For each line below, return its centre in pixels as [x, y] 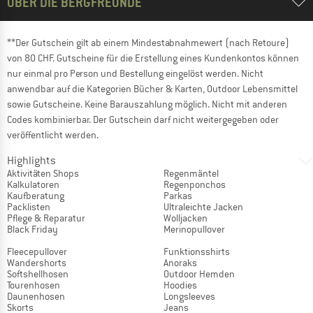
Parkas [178, 196]
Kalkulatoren [33, 185]
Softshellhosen [38, 274]
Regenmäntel [191, 174]
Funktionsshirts [197, 252]
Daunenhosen [36, 297]
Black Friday [32, 230]
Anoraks [180, 263]
